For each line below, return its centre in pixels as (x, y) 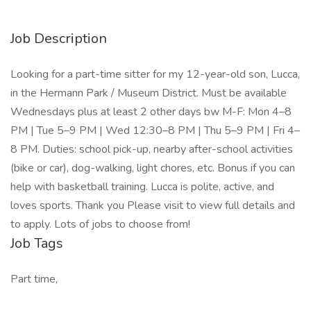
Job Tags (37, 243)
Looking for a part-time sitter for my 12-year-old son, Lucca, (155, 74)
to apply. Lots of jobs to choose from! (100, 224)
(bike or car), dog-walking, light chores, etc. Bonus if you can (153, 168)
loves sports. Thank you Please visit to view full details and (153, 205)
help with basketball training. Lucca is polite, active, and (142, 187)
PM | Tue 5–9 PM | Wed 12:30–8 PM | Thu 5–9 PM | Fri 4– (155, 131)
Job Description (59, 39)
